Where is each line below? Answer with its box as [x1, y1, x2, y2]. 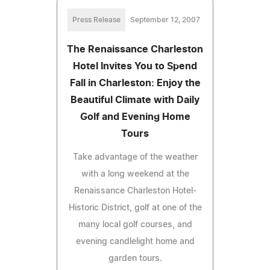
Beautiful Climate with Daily [71, 95, 199, 105]
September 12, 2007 [130, 16, 200, 24]
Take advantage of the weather [72, 152, 198, 162]
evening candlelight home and [75, 237, 195, 246]
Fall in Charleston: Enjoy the [69, 78, 201, 88]
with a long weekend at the [81, 169, 189, 178]
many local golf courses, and [78, 220, 192, 229]
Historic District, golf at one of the [68, 203, 202, 212]
